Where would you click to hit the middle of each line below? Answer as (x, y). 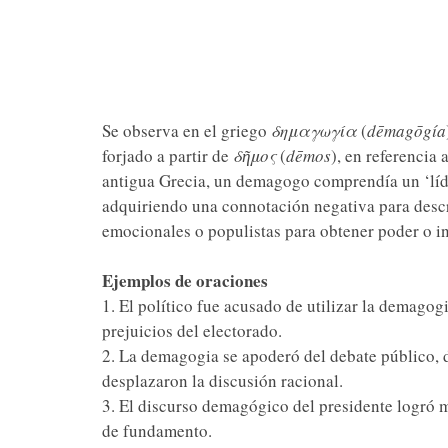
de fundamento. (156, 430)
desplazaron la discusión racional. (222, 380)
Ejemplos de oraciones (184, 280)
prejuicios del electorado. (191, 330)
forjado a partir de (167, 155)
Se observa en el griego (186, 130)
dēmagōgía (406, 130)
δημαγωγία (313, 130)
